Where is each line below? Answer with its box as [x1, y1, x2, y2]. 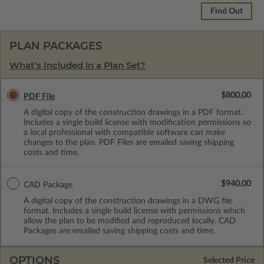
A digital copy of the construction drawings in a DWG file [24, 196, 232, 205]
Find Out [210, 6, 243, 15]
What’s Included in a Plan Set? [9, 59, 146, 71]
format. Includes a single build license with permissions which [24, 206, 245, 215]
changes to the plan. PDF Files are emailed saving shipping [24, 138, 234, 147]
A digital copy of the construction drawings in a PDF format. [24, 108, 243, 117]
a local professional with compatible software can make [24, 128, 225, 137]
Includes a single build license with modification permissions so [24, 118, 251, 127]
